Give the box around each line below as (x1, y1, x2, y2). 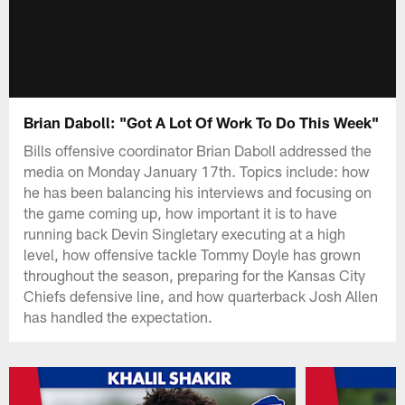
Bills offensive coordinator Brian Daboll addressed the (24, 140, 372, 159)
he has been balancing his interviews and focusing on (24, 182, 372, 201)
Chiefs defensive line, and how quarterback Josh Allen (24, 286, 379, 305)
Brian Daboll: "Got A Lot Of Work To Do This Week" (24, 112, 380, 131)
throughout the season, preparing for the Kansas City (24, 265, 366, 284)
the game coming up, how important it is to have (24, 202, 338, 221)
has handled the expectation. (24, 306, 213, 325)
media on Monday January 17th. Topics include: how (24, 161, 371, 180)
